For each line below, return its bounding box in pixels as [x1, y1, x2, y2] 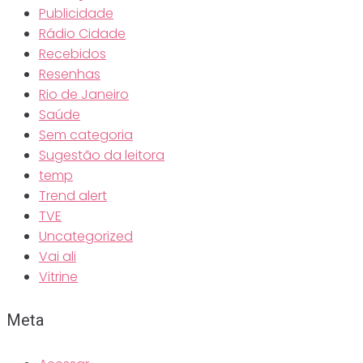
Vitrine [39, 267, 78, 286]
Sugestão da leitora [39, 145, 164, 164]
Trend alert [39, 186, 107, 205]
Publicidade [39, 3, 113, 23]
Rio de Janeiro [39, 84, 129, 104]
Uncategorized [39, 226, 133, 246]
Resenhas [39, 64, 100, 83]
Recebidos [39, 44, 106, 63]
